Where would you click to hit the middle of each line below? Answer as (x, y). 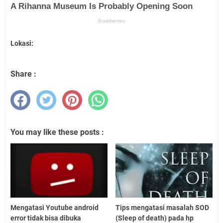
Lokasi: (22, 43)
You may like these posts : (57, 132)
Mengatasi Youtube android (55, 208)
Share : (23, 74)
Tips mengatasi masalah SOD (163, 208)
